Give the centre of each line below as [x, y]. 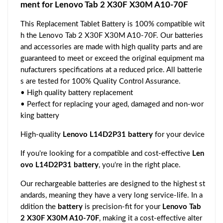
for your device [179, 135]
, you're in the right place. [140, 165]
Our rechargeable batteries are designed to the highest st [113, 184]
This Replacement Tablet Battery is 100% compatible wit [112, 24]
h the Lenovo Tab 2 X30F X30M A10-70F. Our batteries [112, 36]
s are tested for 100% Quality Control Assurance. [101, 81]
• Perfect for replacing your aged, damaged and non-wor [112, 104]
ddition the [39, 207]
